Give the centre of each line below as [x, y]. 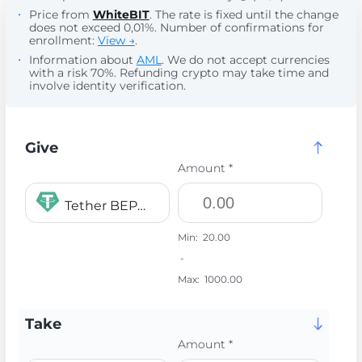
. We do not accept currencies [245, 60]
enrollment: [63, 40]
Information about [82, 60]
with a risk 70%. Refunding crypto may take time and [179, 73]
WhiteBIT [121, 15]
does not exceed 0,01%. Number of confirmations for [176, 27]
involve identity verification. [107, 86]
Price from [61, 15]
